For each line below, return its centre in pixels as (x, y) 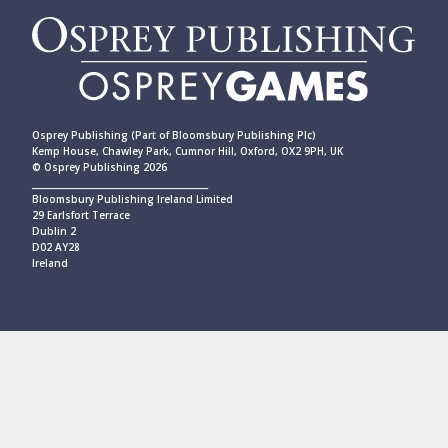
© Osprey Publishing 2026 (99, 167)
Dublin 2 (54, 231)
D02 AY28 (56, 247)
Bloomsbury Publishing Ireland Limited (132, 199)
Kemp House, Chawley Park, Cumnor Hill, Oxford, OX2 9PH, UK (187, 151)
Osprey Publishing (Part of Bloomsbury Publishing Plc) (174, 135)
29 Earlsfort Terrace (81, 215)
